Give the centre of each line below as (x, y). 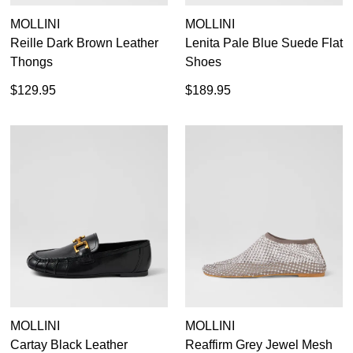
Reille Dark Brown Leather (84, 43)
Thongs (32, 61)
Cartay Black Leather (69, 344)
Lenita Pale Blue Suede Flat (264, 43)
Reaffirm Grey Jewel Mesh (259, 344)
